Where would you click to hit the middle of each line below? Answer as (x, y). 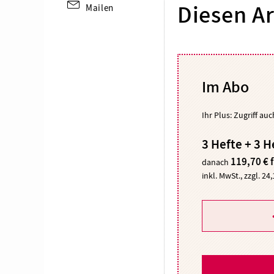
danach (217, 162)
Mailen (100, 8)
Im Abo (226, 88)
